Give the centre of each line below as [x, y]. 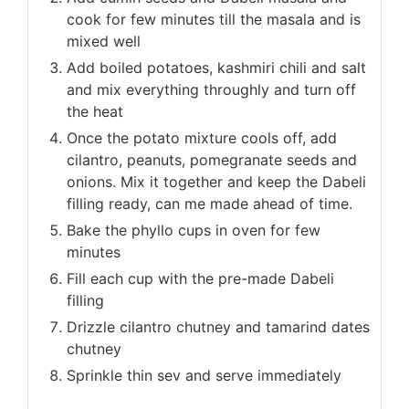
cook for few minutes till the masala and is [214, 20]
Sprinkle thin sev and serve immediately [204, 376]
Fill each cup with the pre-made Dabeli [200, 279]
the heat [95, 112]
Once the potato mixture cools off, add [202, 138]
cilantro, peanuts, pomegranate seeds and [212, 160]
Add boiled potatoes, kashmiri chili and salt [216, 68]
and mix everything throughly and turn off [211, 90]
